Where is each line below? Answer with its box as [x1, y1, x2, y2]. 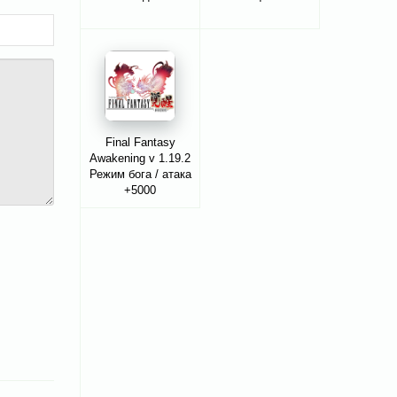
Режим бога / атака [89, 167, 191, 182]
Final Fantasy [105, 136, 175, 150]
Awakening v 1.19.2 [90, 152, 191, 166]
